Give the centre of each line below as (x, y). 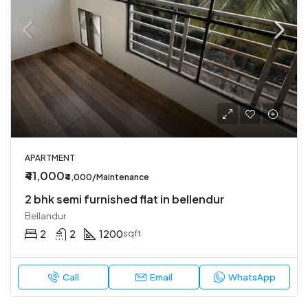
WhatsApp (252, 277)
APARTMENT (50, 158)
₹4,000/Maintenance (107, 177)
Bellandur (45, 216)
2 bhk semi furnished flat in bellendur (124, 199)
